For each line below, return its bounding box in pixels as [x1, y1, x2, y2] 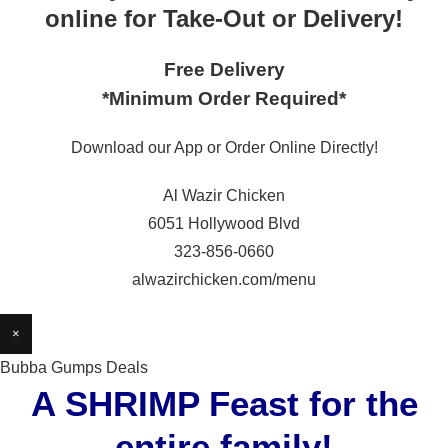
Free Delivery [163, 59, 285, 80]
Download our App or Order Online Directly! [70, 139, 378, 156]
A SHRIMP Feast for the [30, 384, 418, 423]
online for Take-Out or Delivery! [45, 5, 403, 32]
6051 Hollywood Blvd [148, 215, 300, 232]
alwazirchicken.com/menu [132, 271, 316, 288]
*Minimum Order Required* [102, 88, 346, 109]
